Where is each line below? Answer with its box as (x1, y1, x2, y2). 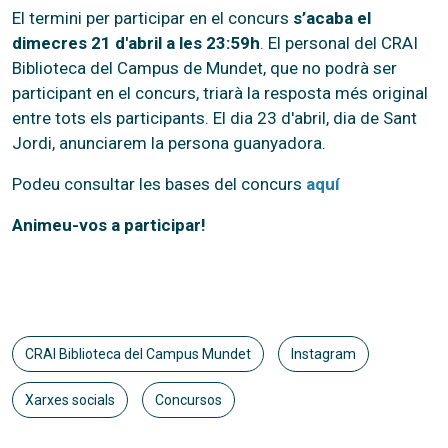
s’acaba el (293, 7, 371, 28)
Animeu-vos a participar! (12, 214, 206, 235)
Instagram (290, 345, 356, 362)
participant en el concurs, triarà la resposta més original (12, 82, 428, 103)
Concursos (154, 391, 222, 408)
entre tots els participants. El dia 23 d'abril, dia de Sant (12, 107, 417, 128)
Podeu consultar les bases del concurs (12, 173, 306, 194)
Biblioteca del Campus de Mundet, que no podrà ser (12, 57, 397, 78)
